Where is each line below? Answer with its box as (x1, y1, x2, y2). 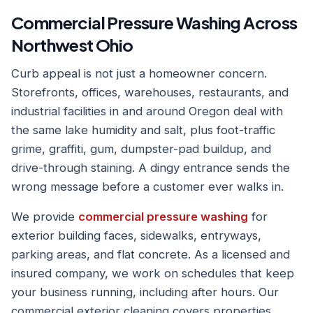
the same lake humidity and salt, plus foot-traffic (11, 123, 275, 137)
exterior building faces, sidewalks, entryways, (11, 228, 261, 242)
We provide (11, 210, 78, 224)
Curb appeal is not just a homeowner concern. (11, 66, 267, 80)
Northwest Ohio (11, 34, 133, 55)
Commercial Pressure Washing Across (11, 12, 298, 33)
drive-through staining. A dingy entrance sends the (11, 161, 290, 175)
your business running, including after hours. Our (11, 285, 279, 299)
